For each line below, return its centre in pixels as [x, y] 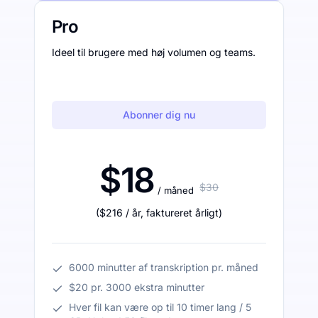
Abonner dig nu [159, 114]
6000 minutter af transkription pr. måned [164, 267]
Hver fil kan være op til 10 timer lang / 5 [160, 307]
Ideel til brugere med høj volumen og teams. [154, 52]
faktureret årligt [182, 212]
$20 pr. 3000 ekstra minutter [137, 287]
